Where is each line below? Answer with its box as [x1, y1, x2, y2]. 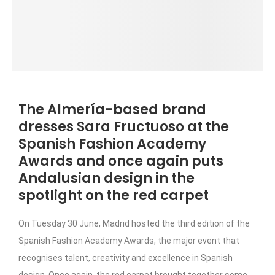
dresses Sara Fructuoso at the [18, 117, 229, 136]
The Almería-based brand [18, 99, 206, 119]
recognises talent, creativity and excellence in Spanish [18, 252, 233, 263]
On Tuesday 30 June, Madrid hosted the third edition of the [18, 218, 250, 228]
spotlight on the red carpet [18, 185, 209, 205]
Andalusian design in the [18, 168, 195, 188]
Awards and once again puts [18, 151, 223, 171]
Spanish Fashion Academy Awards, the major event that [18, 235, 239, 246]
